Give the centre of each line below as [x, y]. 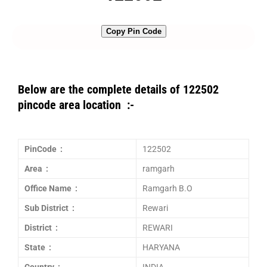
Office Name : [51, 188]
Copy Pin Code [133, 31]
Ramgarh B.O [167, 188]
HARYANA [161, 247]
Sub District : [49, 208]
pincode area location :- [76, 105]
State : [38, 247]
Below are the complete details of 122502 [118, 89]
